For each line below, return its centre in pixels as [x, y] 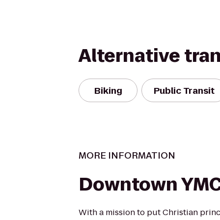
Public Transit [184, 90]
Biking [108, 90]
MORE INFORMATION [127, 155]
